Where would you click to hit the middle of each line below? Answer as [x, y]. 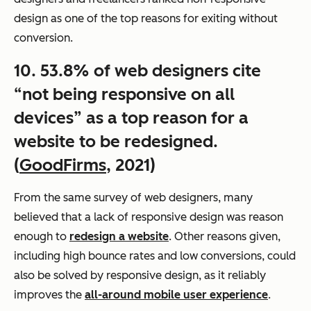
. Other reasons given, [225, 237]
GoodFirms [63, 165]
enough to [42, 237]
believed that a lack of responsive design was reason [149, 217]
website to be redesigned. [116, 142]
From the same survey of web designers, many [133, 198]
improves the [49, 295]
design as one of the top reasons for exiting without [146, 19]
